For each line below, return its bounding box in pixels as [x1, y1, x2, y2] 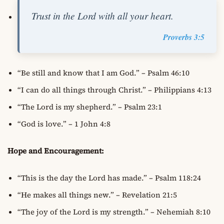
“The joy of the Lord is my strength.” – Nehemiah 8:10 [17, 206, 210, 217]
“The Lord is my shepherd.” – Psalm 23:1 [17, 101, 162, 112]
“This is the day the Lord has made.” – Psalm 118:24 [17, 172, 201, 183]
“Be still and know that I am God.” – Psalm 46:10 [17, 67, 189, 78]
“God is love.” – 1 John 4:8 [17, 118, 110, 129]
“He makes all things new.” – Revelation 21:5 [17, 189, 177, 200]
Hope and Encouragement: [7, 145, 104, 156]
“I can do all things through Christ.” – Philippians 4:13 [17, 84, 211, 95]
